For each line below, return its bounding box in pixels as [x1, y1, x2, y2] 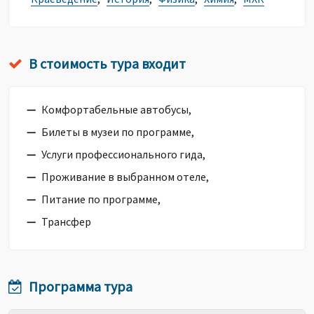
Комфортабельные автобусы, [41, 102, 191, 116]
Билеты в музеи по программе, [41, 125, 194, 139]
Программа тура [29, 278, 132, 295]
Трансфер [41, 214, 91, 228]
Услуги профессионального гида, [41, 147, 205, 161]
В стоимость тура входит [29, 55, 186, 72]
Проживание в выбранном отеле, [41, 170, 209, 184]
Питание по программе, [41, 192, 161, 206]
